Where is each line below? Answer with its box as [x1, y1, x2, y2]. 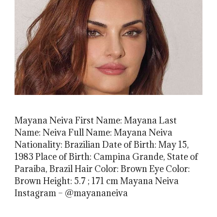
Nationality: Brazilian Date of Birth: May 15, [15, 139, 189, 150]
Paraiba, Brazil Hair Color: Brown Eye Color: [15, 163, 190, 174]
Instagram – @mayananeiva [15, 187, 128, 199]
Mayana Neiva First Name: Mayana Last [15, 114, 177, 126]
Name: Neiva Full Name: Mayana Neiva [15, 126, 172, 138]
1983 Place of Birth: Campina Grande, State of [15, 151, 198, 162]
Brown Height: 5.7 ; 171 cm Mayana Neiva [15, 175, 179, 186]
